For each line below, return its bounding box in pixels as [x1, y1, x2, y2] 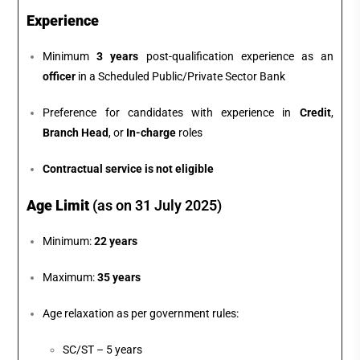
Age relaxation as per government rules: [43, 307, 239, 321]
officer [43, 70, 76, 84]
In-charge [126, 126, 177, 140]
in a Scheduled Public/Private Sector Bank [76, 70, 286, 84]
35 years [97, 271, 141, 284]
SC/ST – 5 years [63, 343, 143, 357]
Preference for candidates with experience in [43, 106, 300, 120]
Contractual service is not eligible [43, 162, 215, 176]
